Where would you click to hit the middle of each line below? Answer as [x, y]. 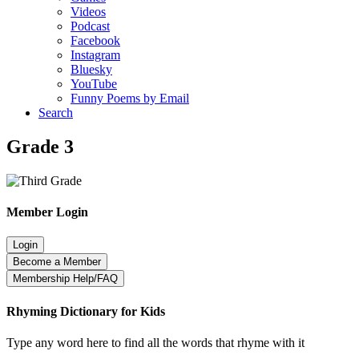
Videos [88, 12]
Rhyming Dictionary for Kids [86, 311]
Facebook [95, 40]
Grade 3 [40, 146]
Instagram [95, 55]
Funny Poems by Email [130, 98]
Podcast [90, 26]
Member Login [47, 212]
